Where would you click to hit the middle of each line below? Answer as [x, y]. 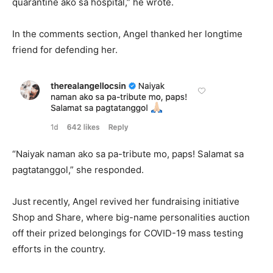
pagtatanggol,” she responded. [79, 170]
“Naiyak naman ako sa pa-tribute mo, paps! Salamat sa [128, 154]
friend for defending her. [66, 50]
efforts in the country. [60, 249]
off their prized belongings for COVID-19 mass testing [128, 233]
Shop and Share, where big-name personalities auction [131, 218]
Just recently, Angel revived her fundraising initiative [126, 202]
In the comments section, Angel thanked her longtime [127, 34]
